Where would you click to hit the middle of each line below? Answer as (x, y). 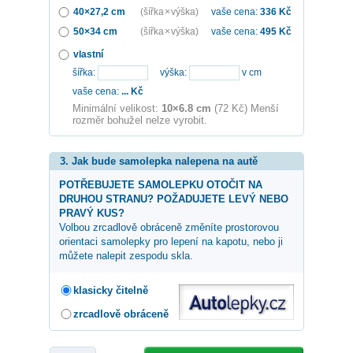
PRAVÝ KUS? (92, 214)
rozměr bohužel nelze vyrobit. (140, 121)
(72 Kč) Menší (247, 109)
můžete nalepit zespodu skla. (126, 256)
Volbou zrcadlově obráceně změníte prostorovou (169, 228)
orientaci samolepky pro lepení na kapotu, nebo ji (171, 242)
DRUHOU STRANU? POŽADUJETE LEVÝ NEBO (174, 199)
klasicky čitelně (111, 291)
